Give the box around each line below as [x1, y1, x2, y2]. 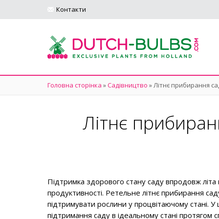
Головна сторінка [47, 81, 102, 89]
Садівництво [108, 81, 148, 89]
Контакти [56, 5, 86, 14]
